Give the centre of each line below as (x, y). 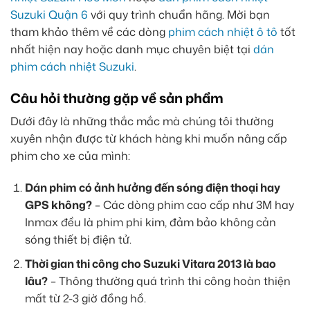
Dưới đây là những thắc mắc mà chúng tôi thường (142, 121)
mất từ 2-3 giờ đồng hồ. (85, 298)
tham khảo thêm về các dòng (89, 32)
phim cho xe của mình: (70, 156)
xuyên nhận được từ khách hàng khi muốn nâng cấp (149, 139)
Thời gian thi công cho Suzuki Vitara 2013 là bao (150, 263)
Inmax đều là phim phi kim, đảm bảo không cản (150, 222)
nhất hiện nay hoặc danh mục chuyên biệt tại (132, 49)
